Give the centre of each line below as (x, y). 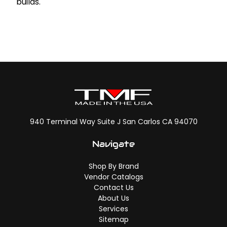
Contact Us (113, 187)
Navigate (113, 144)
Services (113, 209)
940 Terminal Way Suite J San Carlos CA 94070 (113, 121)
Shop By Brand (113, 166)
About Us (113, 198)
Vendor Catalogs (113, 177)
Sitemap (113, 219)
